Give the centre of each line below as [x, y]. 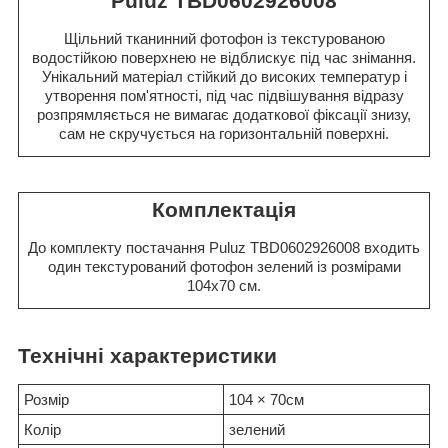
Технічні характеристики [147, 355]
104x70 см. [224, 285]
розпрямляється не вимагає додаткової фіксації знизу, [224, 114]
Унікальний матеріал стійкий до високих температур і [224, 76]
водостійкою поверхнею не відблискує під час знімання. [224, 57]
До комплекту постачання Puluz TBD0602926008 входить [224, 247]
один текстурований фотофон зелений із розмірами [224, 266]
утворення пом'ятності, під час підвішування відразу [224, 95]
